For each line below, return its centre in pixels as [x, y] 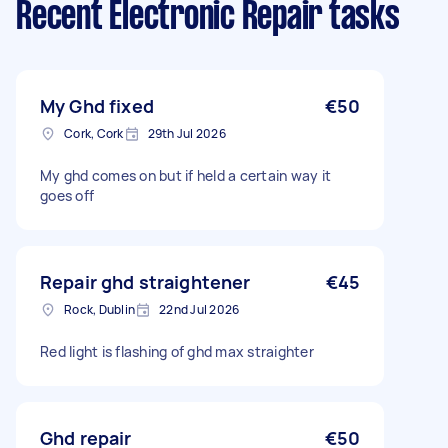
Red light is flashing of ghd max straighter [177, 351]
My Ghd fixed [97, 106]
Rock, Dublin [99, 309]
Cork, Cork [94, 133]
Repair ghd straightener [145, 282]
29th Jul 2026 [186, 133]
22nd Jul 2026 [199, 309]
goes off [67, 195]
